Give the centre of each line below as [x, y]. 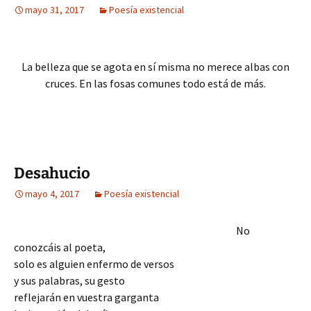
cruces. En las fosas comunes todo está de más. [155, 83]
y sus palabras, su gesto [69, 280]
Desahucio [52, 173]
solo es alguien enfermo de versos [94, 263]
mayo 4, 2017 [52, 193]
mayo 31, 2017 [54, 9]
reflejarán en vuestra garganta [86, 297]
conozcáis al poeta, [60, 247]
